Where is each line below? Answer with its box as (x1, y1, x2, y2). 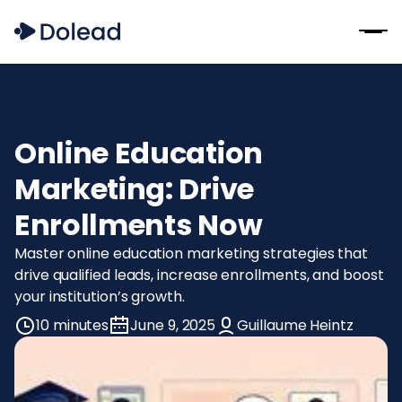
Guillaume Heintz (237, 314, 354, 336)
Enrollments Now (14, 204, 263, 245)
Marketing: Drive (14, 168, 254, 209)
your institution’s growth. (14, 285, 185, 307)
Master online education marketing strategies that (14, 242, 369, 264)
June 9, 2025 (130, 314, 216, 336)
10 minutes (36, 314, 109, 336)
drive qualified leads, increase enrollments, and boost (14, 264, 384, 285)
